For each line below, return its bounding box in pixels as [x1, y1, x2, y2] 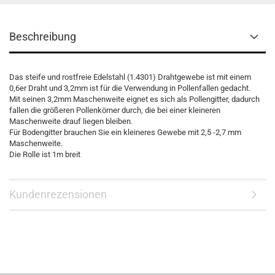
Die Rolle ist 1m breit [9, 150, 80, 159]
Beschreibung [9, 30, 76, 43]
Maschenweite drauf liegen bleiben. [9, 117, 133, 126]
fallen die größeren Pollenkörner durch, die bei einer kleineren [9, 106, 220, 115]
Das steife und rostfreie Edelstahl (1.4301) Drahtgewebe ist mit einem [9, 72, 251, 82]
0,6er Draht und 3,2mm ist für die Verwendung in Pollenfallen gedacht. [9, 83, 250, 93]
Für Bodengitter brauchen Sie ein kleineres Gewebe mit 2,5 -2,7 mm [9, 128, 241, 137]
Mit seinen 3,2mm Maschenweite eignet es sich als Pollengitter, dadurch [9, 95, 260, 104]
